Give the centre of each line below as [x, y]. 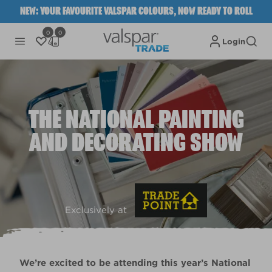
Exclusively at [96, 210]
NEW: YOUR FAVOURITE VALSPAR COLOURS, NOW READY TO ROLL [136, 12]
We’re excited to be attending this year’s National [135, 263]
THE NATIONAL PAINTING [136, 120]
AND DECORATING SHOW [136, 143]
